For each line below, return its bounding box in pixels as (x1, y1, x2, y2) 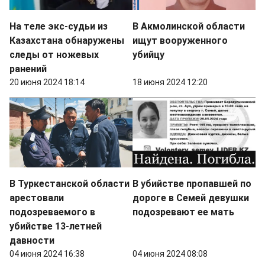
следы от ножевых (9, 49, 99, 60)
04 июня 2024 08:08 (132, 248, 208, 258)
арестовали (9, 192, 64, 203)
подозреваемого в (9, 206, 95, 218)
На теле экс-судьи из (9, 20, 108, 32)
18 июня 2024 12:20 (132, 77, 208, 87)
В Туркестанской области (9, 177, 130, 189)
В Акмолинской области (132, 20, 245, 32)
